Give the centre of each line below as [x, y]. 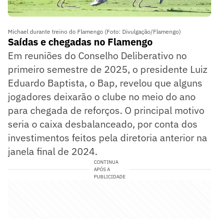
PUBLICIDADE [109, 177]
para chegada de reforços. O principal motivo [106, 110]
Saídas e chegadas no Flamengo [80, 42]
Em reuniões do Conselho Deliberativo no [97, 56]
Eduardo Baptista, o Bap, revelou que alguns [105, 83]
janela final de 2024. [53, 152]
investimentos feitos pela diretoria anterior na [108, 138]
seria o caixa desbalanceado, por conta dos [103, 124]
